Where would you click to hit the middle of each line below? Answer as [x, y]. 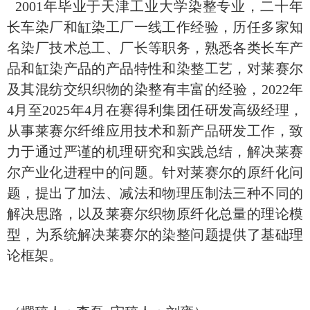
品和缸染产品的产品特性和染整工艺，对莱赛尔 [155, 69]
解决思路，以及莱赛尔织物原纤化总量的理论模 [155, 214]
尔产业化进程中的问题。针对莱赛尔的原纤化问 [155, 173]
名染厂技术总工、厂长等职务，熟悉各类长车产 [155, 48]
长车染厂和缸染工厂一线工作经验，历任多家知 [155, 27]
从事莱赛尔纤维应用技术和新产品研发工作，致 [155, 131]
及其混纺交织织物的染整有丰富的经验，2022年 [155, 90]
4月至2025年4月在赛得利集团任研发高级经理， [155, 110]
